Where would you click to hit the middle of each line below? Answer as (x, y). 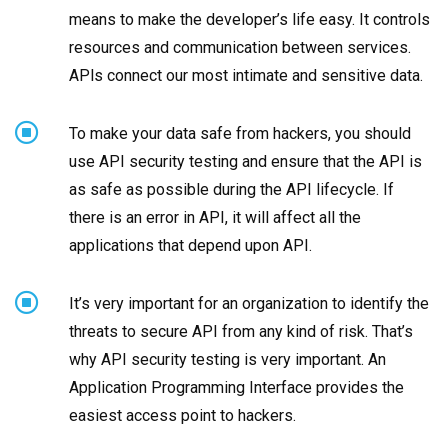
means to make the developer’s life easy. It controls (249, 20)
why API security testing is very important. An (227, 360)
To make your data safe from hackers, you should (240, 134)
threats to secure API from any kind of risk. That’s (241, 332)
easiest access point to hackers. (182, 416)
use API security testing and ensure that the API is (245, 162)
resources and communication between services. (240, 48)
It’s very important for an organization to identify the (249, 304)
